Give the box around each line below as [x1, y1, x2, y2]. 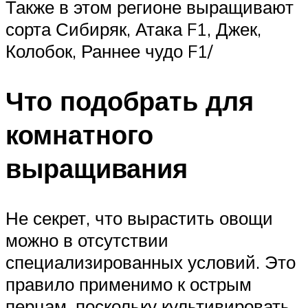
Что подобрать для [5, 84, 254, 118]
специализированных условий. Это [5, 250, 296, 273]
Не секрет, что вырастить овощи [5, 206, 273, 229]
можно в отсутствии [5, 228, 168, 251]
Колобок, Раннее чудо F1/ [5, 40, 212, 63]
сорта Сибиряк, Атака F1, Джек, [5, 18, 261, 41]
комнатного [5, 118, 153, 152]
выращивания [5, 151, 188, 186]
